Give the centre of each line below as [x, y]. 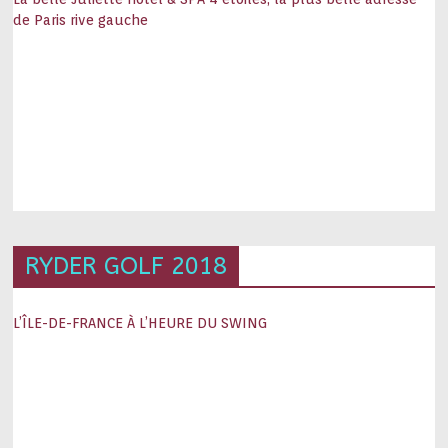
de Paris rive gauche [81, 19]
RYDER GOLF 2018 [126, 265]
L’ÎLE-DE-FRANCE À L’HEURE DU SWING [140, 322]
